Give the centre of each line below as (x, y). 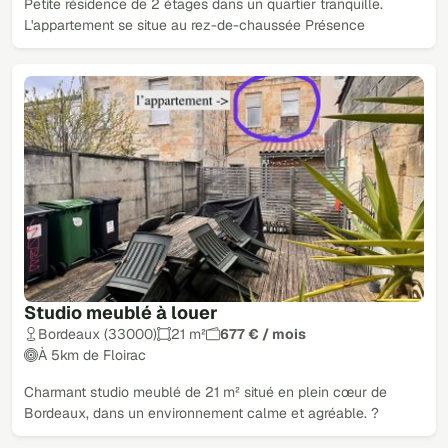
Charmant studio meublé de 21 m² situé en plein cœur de (205, 391)
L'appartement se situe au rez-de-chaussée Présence (194, 25)
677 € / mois (263, 333)
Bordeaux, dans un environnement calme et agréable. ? (201, 412)
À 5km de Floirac (92, 354)
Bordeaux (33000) (97, 333)
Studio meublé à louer (121, 312)
